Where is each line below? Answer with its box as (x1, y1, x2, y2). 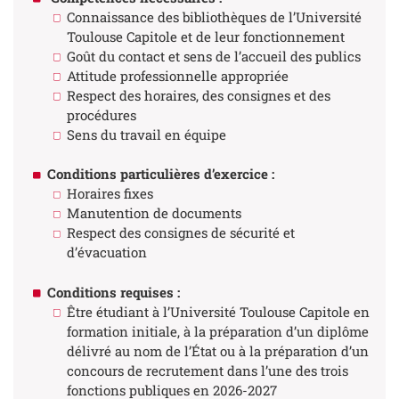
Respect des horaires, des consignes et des (67, 85, 330, 104)
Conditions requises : (46, 282, 183, 301)
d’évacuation (67, 243, 147, 262)
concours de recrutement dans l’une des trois (67, 361, 348, 379)
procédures (67, 105, 136, 124)
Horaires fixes (67, 184, 153, 203)
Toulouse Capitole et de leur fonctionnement (67, 27, 345, 45)
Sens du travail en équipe (67, 125, 226, 143)
